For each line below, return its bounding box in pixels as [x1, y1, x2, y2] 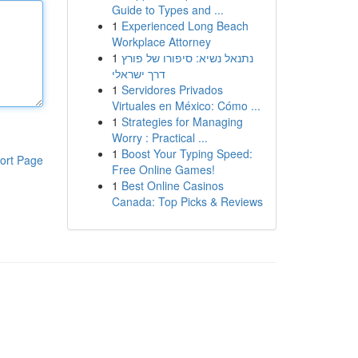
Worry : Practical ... [111, 129, 208, 145]
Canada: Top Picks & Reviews [111, 193, 263, 209]
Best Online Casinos [121, 177, 224, 193]
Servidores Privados [121, 82, 223, 97]
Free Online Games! [111, 161, 215, 177]
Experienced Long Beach [121, 18, 249, 34]
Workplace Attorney [111, 34, 211, 50]
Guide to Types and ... [111, 2, 224, 18]
